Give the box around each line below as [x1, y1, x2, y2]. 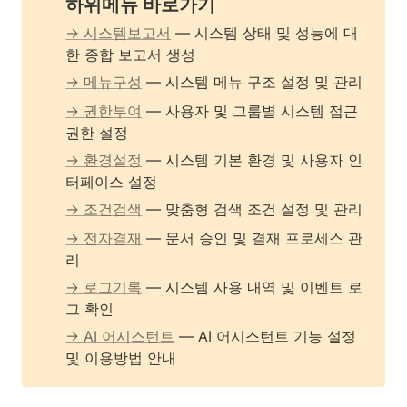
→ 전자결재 [65, 229, 143, 247]
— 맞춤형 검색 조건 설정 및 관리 [142, 200, 363, 218]
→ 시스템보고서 [65, 24, 172, 42]
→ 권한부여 [65, 102, 143, 120]
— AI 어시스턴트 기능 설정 [174, 327, 357, 345]
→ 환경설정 [65, 151, 143, 169]
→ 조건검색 [65, 200, 143, 218]
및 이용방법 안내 [65, 349, 177, 367]
